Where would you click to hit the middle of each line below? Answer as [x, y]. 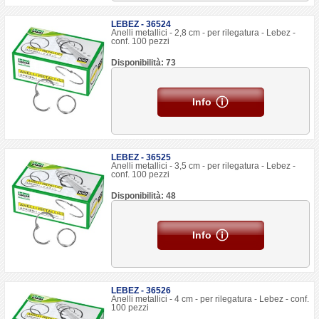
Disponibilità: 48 [144, 196]
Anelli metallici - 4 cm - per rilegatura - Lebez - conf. [210, 299]
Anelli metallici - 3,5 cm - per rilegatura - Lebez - [204, 166]
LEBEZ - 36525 [141, 157]
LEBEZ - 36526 [141, 291]
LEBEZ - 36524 [141, 24]
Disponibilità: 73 [144, 63]
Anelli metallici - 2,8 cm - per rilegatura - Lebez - [204, 33]
